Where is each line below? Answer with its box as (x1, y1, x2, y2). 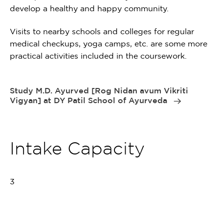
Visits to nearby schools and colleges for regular (10, 27, 194, 36)
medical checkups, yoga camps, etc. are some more (10, 39, 207, 48)
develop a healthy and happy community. (10, 4, 169, 13)
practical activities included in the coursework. (10, 51, 187, 61)
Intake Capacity (10, 139, 145, 158)
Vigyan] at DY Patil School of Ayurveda (10, 96, 170, 105)
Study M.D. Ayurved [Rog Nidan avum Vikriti (10, 86, 188, 95)
